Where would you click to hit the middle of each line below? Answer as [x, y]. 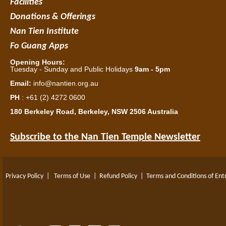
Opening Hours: [38, 62]
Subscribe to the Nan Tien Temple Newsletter [105, 137]
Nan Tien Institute [44, 32]
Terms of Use [72, 176]
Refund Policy [118, 176]
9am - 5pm [152, 69]
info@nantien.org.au [66, 83]
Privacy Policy [24, 176]
